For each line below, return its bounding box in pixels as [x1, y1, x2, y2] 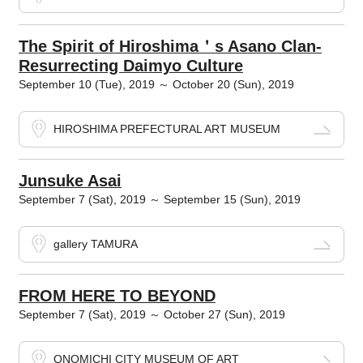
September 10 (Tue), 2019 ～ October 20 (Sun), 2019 [18, 78, 294, 92]
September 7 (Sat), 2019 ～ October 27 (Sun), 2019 [18, 308, 285, 322]
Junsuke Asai [18, 172, 122, 190]
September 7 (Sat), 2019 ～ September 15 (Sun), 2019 [18, 193, 301, 207]
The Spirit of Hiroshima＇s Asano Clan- [18, 37, 322, 56]
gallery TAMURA [53, 237, 138, 251]
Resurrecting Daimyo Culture [18, 57, 243, 75]
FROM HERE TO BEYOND [18, 287, 216, 305]
